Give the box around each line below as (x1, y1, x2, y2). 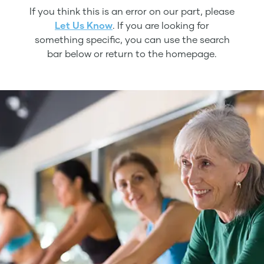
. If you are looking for (113, 19, 209, 31)
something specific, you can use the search (34, 34, 230, 45)
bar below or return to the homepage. (47, 48, 217, 59)
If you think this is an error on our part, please (29, 5, 235, 16)
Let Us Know (55, 19, 113, 31)
